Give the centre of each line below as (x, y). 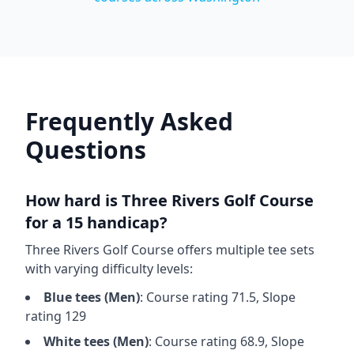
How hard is (73, 200)
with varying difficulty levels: (109, 269)
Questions (86, 150)
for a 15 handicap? (96, 222)
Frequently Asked (129, 121)
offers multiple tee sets (244, 250)
